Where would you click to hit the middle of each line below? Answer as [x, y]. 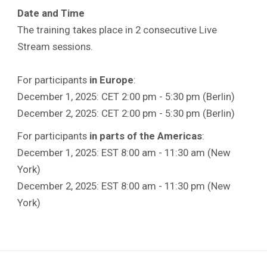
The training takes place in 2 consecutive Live [117, 30]
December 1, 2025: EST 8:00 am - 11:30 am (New [124, 152]
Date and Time [51, 13]
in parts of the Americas [146, 136]
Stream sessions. [55, 46]
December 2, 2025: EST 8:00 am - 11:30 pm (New [124, 186]
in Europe [111, 80]
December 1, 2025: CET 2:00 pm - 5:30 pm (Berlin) [126, 96]
